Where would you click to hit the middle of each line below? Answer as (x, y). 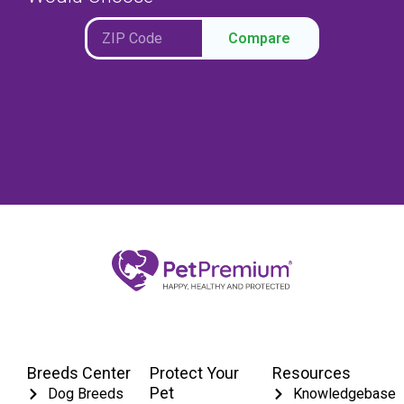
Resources (312, 373)
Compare (259, 38)
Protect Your (194, 373)
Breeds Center (79, 373)
